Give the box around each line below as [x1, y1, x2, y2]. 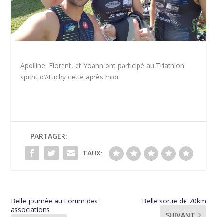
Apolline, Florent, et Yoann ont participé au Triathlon [20, 61, 185, 70]
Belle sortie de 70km [141, 196, 206, 205]
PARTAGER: [31, 131, 67, 140]
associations [11, 204, 50, 214]
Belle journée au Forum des [11, 196, 98, 205]
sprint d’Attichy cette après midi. [20, 72, 120, 81]
